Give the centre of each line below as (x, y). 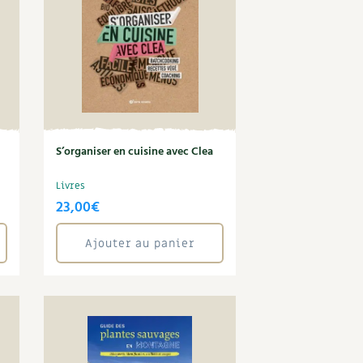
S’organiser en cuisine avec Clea (135, 152)
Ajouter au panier (140, 243)
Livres (71, 186)
